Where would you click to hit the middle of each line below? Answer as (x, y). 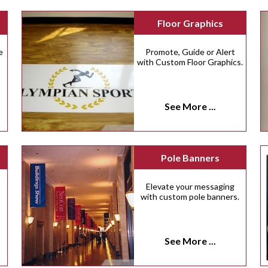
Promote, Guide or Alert (190, 52)
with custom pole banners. (190, 197)
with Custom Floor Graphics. (190, 62)
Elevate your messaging (190, 187)
